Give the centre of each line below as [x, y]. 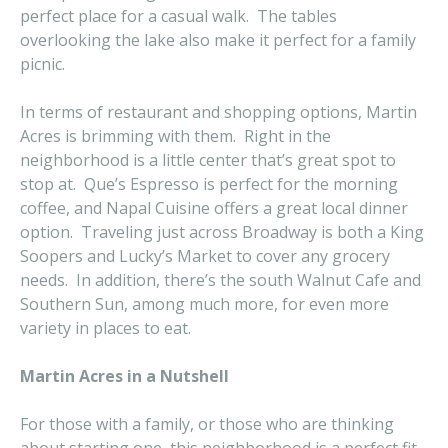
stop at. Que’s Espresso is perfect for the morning [209, 184]
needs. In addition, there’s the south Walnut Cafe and [220, 280]
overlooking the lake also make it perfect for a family [218, 40]
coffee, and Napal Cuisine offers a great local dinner [214, 208]
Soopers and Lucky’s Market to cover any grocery [205, 256]
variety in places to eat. [105, 328]
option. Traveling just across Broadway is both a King [222, 232]
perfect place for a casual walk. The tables [178, 16]
